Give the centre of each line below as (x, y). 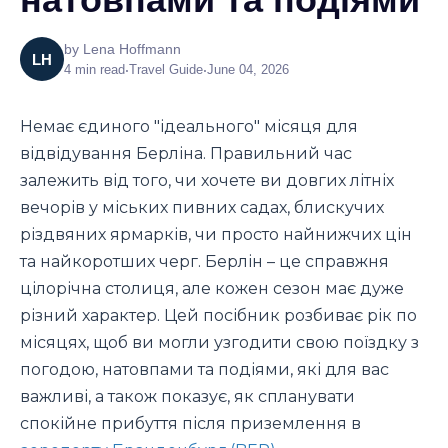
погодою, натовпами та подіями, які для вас (204, 369)
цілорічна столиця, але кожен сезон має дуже (212, 288)
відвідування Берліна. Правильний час (186, 153)
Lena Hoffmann (132, 48)
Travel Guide (166, 69)
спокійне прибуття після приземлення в (190, 423)
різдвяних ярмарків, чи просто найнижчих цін (216, 234)
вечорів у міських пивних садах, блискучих (202, 207)
